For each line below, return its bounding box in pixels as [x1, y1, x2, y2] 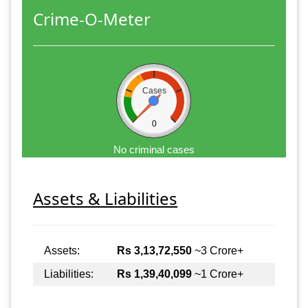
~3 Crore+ [192, 244, 243, 256]
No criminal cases [113, 143, 195, 155]
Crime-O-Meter [33, 7, 151, 30]
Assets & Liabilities [33, 186, 177, 210]
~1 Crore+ [192, 267, 243, 280]
